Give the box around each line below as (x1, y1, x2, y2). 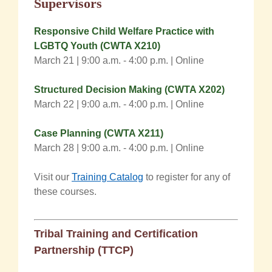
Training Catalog (72, 171, 143, 182)
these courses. (34, 186, 97, 197)
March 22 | (34, 98, 81, 109)
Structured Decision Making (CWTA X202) (34, 84, 225, 95)
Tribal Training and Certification (34, 227, 198, 240)
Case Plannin (34, 127, 95, 138)
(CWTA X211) (101, 127, 163, 138)
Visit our (34, 171, 72, 182)
